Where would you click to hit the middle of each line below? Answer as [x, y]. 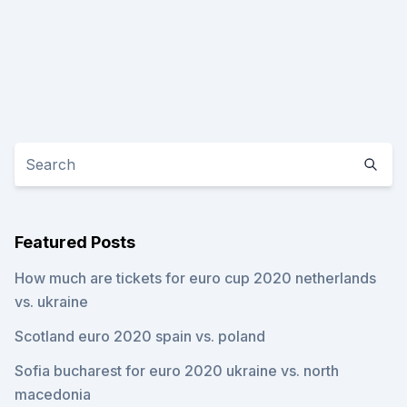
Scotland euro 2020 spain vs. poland [140, 336]
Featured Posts [75, 242]
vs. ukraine [51, 302]
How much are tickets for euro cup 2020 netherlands [195, 278]
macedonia [53, 394]
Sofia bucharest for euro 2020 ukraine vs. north [177, 371]
